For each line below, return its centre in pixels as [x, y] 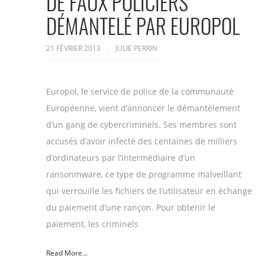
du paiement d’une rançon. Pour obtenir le [131, 208]
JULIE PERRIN [136, 49]
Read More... [67, 253]
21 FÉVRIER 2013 [74, 49]
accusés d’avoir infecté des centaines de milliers [142, 141]
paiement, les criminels [92, 224]
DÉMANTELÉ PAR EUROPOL [143, 26]
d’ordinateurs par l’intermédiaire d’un [121, 158]
